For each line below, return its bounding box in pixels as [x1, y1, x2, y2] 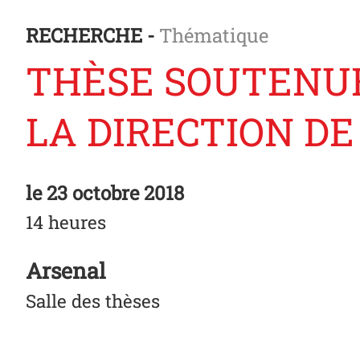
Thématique [159, 22, 268, 48]
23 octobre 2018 [42, 180, 184, 207]
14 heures [26, 209, 106, 234]
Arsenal [26, 256, 106, 284]
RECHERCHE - [26, 22, 159, 48]
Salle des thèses [26, 288, 160, 313]
